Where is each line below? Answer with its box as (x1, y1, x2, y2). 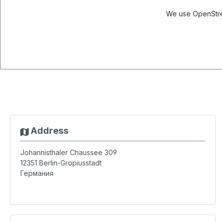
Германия (20, 169, 54, 177)
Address (28, 125, 68, 136)
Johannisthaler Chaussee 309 (20, 148, 117, 157)
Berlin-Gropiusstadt (39, 159, 102, 167)
